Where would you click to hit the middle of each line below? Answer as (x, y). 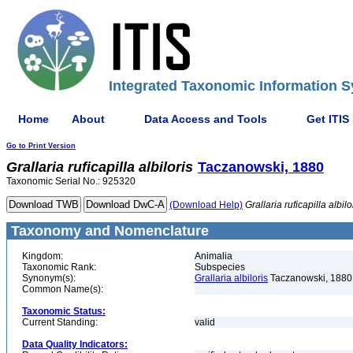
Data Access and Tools (206, 119)
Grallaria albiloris (231, 278)
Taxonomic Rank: (59, 267)
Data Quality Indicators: (75, 344)
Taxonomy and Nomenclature (108, 231)
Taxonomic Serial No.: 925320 (71, 181)
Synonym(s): (49, 278)
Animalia (214, 256)
